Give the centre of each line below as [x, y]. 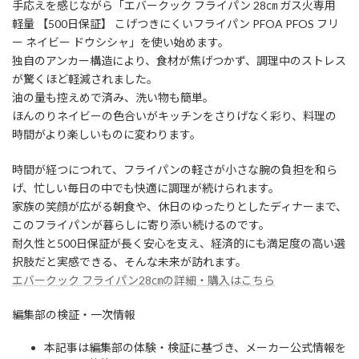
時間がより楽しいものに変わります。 [107, 135]
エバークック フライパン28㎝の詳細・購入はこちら [143, 280]
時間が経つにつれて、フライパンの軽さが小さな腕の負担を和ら [175, 170]
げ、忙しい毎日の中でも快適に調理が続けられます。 [146, 188]
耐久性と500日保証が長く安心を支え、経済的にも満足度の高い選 [179, 244]
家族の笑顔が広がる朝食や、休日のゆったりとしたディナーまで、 [179, 207]
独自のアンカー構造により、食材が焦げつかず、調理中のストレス [179, 61]
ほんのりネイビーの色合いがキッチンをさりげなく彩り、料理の [174, 116]
